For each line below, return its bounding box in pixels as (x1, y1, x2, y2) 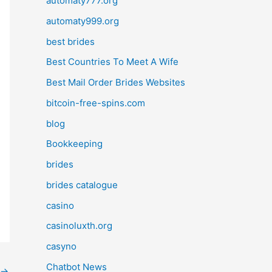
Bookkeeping (46, 138, 103, 150)
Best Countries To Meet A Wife (46, 56, 178, 68)
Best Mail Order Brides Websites (46, 76, 185, 88)
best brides (46, 35, 95, 47)
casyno (46, 240, 76, 252)
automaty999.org (46, 15, 119, 27)
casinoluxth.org (46, 220, 112, 232)
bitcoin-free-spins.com (46, 97, 145, 109)
